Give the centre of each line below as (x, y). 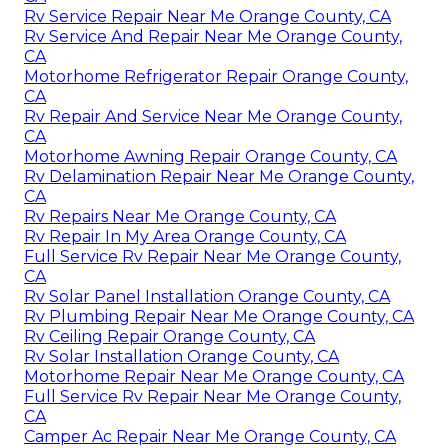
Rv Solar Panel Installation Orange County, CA (207, 297)
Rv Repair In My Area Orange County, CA (185, 237)
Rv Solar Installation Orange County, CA (181, 357)
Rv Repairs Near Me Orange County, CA (180, 217)
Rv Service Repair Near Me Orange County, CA (207, 17)
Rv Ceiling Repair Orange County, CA (169, 337)
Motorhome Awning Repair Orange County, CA (210, 157)
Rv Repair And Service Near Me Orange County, (213, 117)
